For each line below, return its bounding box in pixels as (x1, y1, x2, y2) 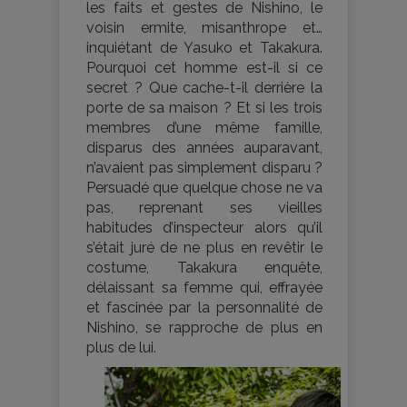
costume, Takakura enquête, (86, 258, 323, 276)
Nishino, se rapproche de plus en (86, 318, 323, 336)
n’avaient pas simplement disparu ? (86, 158, 323, 176)
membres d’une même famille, (86, 118, 323, 136)
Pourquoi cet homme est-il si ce (86, 58, 323, 76)
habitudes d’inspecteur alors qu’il (86, 218, 323, 236)
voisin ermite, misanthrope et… (86, 18, 323, 36)
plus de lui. (86, 338, 156, 356)
